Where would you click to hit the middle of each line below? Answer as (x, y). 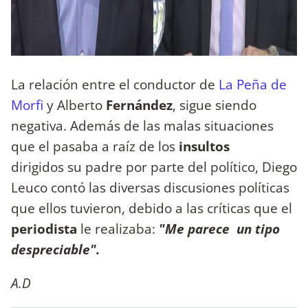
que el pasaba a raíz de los (93, 146)
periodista (44, 229)
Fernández (139, 105)
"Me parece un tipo (218, 229)
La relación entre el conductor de (113, 85)
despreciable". (55, 250)
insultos (202, 146)
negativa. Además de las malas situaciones (142, 126)
